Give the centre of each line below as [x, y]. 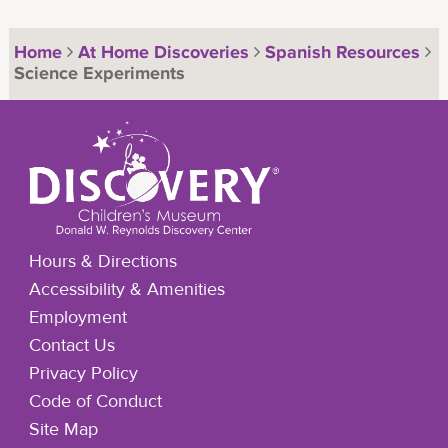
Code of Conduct [95, 401]
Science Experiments [96, 73]
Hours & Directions [102, 261]
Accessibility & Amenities [126, 289]
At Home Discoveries [163, 52]
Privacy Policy [83, 373]
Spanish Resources [342, 52]
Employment [77, 317]
